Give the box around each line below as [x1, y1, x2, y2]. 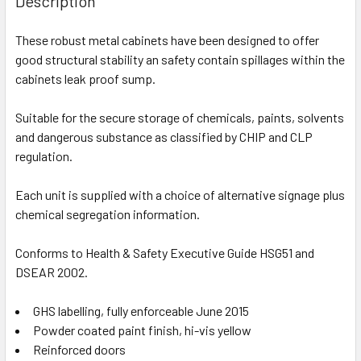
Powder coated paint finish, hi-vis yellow [33, 322, 251, 338]
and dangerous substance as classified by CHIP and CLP [15, 128, 313, 144]
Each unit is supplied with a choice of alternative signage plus [15, 186, 345, 202]
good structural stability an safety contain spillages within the [15, 51, 345, 67]
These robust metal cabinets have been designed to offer [15, 31, 319, 48]
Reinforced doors [33, 341, 126, 357]
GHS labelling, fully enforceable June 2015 [33, 302, 249, 318]
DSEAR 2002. [15, 263, 88, 280]
